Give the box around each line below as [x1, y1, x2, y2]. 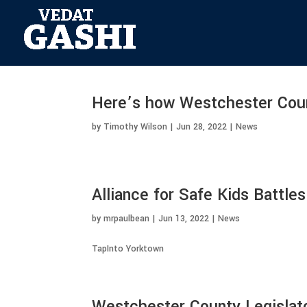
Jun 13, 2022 [158, 212, 210, 225]
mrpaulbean [103, 212, 150, 225]
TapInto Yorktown [92, 243, 164, 255]
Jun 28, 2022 [176, 121, 228, 133]
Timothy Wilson [103, 121, 168, 133]
